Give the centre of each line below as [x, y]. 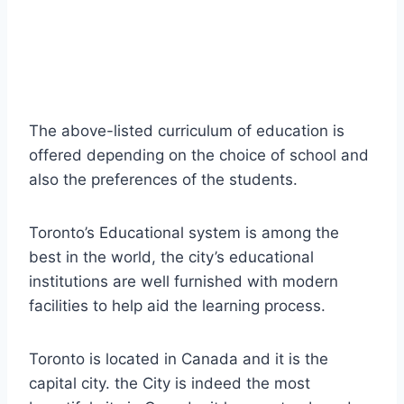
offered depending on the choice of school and [199, 156]
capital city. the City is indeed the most [170, 384]
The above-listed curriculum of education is [187, 131]
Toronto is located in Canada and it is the [179, 359]
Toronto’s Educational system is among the [184, 233]
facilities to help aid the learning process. [177, 306]
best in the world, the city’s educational [171, 257]
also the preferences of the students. [163, 180]
